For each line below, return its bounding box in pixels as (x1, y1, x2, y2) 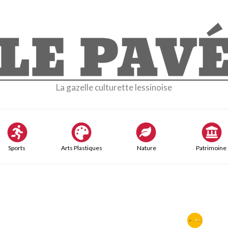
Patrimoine (196, 144, 227, 152)
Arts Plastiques (61, 144, 102, 152)
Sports (8, 144, 25, 152)
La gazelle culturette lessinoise (56, 81, 172, 93)
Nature (136, 144, 156, 152)
